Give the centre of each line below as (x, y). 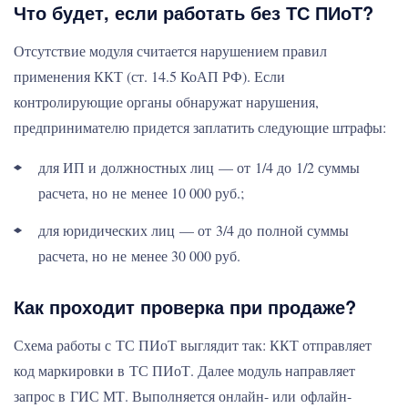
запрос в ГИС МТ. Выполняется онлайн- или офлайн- (183, 396)
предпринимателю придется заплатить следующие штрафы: (200, 127)
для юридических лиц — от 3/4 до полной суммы (194, 230)
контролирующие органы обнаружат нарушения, (166, 102)
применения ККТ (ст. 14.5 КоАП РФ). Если (149, 76)
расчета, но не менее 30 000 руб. (139, 255)
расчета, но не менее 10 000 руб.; (141, 193)
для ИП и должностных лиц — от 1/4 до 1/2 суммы (199, 167)
